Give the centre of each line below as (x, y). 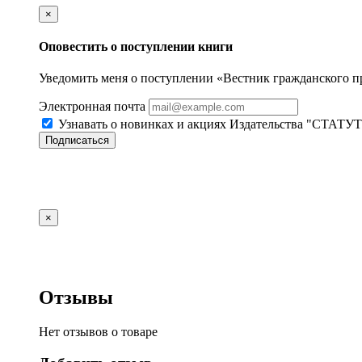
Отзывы (76, 298)
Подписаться (77, 141)
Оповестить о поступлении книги (136, 47)
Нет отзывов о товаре (98, 332)
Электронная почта (92, 107)
